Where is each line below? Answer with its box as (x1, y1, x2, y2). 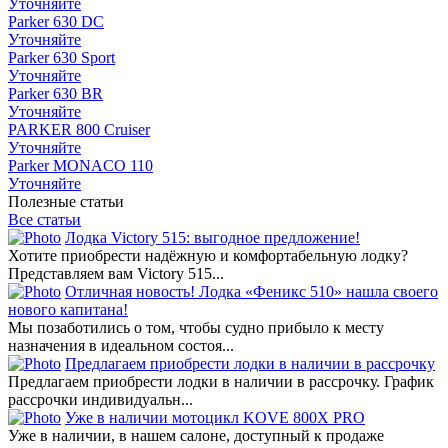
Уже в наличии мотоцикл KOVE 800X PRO (65, 409, 365, 427)
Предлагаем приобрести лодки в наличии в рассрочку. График (8, 373, 434, 391)
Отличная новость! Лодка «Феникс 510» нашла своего (65, 283, 438, 301)
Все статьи (8, 211, 81, 229)
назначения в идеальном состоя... (8, 337, 234, 355)
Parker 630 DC (8, 13, 104, 31)
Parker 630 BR (8, 85, 103, 103)
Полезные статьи (8, 193, 124, 211)
